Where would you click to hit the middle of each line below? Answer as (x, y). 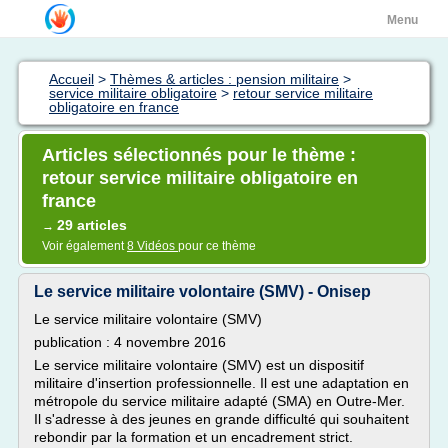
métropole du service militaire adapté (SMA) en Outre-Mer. (219, 401)
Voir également (84, 246)
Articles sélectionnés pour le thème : (199, 155)
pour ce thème (217, 246)
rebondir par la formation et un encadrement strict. (193, 437)
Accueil (71, 79)
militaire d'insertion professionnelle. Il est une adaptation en (221, 383)
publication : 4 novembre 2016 (130, 342)
